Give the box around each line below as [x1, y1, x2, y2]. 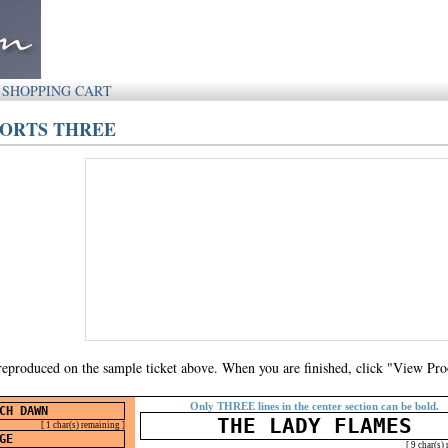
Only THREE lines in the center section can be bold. [190, 400, 439, 412]
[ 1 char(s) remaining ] [40, 420, 125, 430]
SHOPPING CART [2, 81, 112, 100]
